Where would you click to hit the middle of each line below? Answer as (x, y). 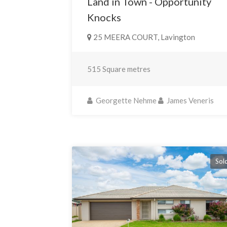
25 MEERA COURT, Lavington (144, 37)
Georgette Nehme (126, 100)
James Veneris (190, 100)
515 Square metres (119, 69)
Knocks (104, 17)
